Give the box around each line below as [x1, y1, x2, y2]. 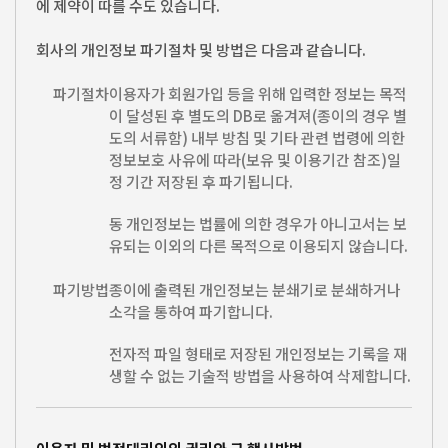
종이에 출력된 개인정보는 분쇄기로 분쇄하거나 [109, 279, 401, 301]
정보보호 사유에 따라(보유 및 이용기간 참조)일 [109, 149, 401, 171]
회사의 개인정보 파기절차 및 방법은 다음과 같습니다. [36, 39, 366, 61]
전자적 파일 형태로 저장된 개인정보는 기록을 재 [109, 343, 407, 365]
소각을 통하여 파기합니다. [109, 301, 273, 323]
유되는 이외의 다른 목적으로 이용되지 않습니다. [109, 235, 408, 257]
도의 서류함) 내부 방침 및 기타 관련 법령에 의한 [109, 127, 405, 149]
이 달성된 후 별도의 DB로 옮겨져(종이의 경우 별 [109, 105, 407, 127]
